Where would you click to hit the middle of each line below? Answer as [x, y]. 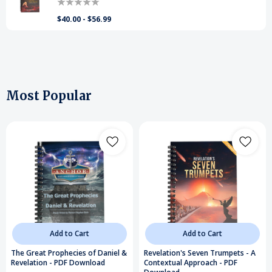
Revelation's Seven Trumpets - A [200, 253]
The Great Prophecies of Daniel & [69, 253]
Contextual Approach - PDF [191, 262]
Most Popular [49, 95]
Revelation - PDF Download [58, 262]
